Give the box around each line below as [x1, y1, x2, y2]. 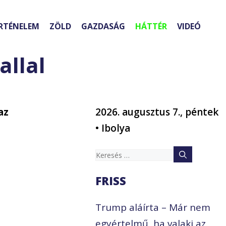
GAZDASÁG [81, 21, 125, 32]
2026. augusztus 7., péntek [95, 105, 219, 119]
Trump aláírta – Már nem [95, 201, 211, 214]
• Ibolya [95, 122, 131, 135]
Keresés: [95, 147, 133, 161]
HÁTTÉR [135, 21, 167, 32]
